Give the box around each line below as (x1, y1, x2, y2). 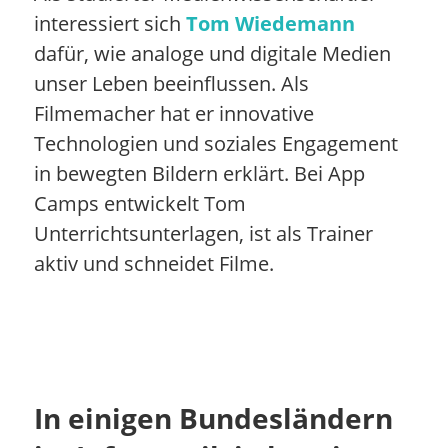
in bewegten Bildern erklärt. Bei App (33, 159, 365, 187)
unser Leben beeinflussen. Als (33, 69, 309, 97)
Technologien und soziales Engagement (33, 129, 398, 157)
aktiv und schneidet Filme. (33, 249, 274, 277)
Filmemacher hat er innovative (33, 99, 314, 127)
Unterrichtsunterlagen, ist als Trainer (33, 219, 373, 247)
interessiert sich (33, 9, 186, 37)
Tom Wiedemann (185, 9, 355, 37)
